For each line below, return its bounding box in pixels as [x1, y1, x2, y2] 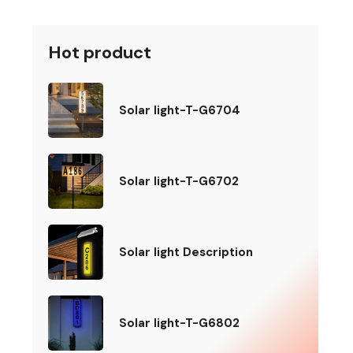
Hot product [48, 41, 152, 64]
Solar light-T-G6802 [119, 314, 240, 331]
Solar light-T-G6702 [119, 173, 240, 189]
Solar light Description [119, 243, 254, 260]
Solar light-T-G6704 [119, 102, 241, 118]
